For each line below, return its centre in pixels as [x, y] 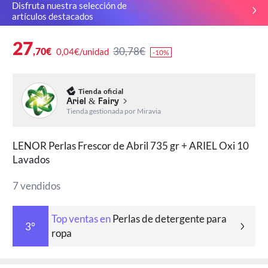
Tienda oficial [101, 91]
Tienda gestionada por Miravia [113, 111]
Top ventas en [81, 219]
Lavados [31, 160]
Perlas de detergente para [168, 219]
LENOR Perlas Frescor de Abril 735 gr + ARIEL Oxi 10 [131, 146]
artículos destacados [52, 16]
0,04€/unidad [82, 51]
